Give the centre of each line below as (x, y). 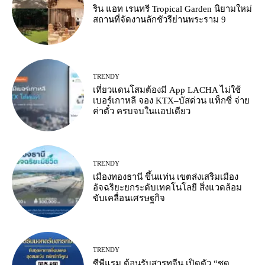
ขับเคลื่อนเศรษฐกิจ (129, 198)
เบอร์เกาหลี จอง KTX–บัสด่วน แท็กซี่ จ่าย (172, 101)
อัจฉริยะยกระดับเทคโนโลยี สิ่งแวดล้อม (168, 187)
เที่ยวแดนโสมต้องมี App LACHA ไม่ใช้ (167, 90)
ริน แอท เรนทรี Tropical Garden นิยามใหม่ (173, 9)
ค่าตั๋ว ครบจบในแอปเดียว (142, 112)
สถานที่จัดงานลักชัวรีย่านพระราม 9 (160, 19)
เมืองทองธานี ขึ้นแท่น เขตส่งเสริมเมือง (166, 177)
